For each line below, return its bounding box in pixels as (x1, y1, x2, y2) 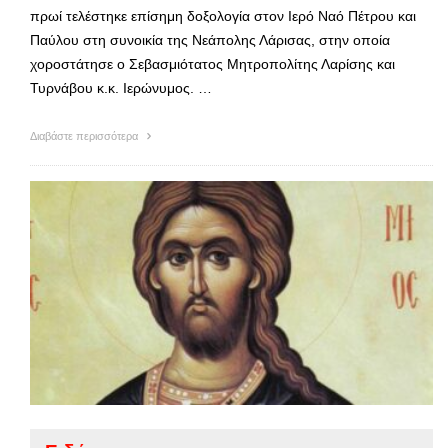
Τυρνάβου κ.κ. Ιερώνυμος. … (30, 80, 212, 97)
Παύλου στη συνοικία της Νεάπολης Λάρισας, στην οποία (30, 32, 390, 49)
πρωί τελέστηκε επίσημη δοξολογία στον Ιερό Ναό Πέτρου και (30, 8, 416, 25)
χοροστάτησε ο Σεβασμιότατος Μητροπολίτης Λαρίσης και (30, 56, 395, 73)
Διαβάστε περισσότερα (30, 130, 141, 143)
